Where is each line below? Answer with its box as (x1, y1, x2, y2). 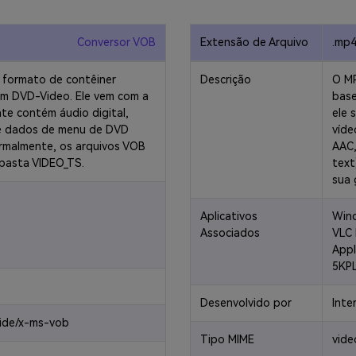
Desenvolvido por (200, 296, 292, 309)
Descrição (200, 73, 251, 86)
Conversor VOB (77, 36, 156, 48)
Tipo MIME (200, 333, 254, 346)
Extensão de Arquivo (200, 36, 308, 48)
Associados (200, 226, 260, 239)
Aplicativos (200, 210, 257, 222)
